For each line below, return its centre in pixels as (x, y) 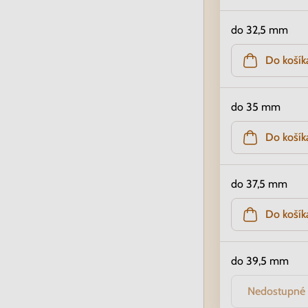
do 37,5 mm (259, 184)
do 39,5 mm (260, 261)
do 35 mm (256, 107)
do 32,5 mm (260, 30)
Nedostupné (276, 291)
